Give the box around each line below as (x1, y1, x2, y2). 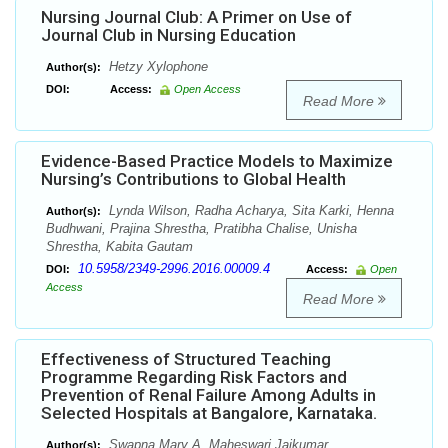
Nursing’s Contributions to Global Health (41, 169, 346, 190)
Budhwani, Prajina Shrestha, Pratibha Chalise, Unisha (46, 221, 357, 237)
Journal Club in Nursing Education (41, 25, 296, 46)
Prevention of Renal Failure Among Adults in (41, 385, 376, 406)
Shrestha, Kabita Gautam (46, 239, 193, 255)
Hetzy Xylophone (105, 59, 208, 75)
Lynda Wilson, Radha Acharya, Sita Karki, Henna (105, 203, 394, 219)
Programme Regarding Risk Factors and (41, 367, 347, 388)
